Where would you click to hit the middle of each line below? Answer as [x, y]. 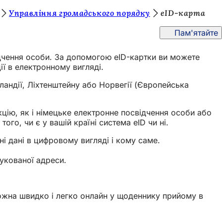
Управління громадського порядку [79, 13]
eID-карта [183, 13]
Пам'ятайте [196, 32]
